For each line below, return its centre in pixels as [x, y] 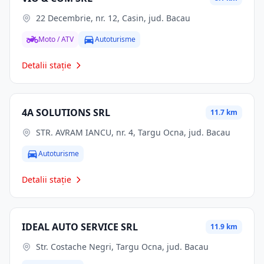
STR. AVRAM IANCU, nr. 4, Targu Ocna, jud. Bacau [133, 132]
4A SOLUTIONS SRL [66, 113]
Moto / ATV [56, 39]
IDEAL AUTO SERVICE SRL [80, 227]
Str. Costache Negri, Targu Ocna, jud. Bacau [122, 247]
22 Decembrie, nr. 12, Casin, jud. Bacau [113, 18]
